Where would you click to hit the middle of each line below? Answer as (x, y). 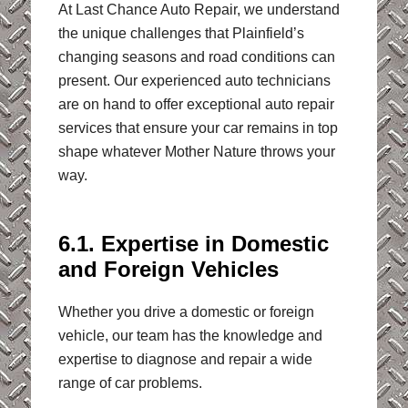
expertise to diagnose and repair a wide (185, 360)
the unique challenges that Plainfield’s (181, 33)
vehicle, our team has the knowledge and (190, 336)
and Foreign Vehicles (168, 270)
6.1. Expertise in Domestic (193, 244)
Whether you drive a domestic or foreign (186, 312)
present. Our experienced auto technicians (194, 80)
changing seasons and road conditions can (196, 56)
